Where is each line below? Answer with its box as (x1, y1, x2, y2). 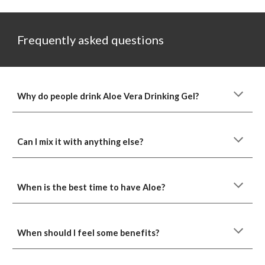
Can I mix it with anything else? (17, 137, 144, 147)
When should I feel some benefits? (17, 228, 160, 238)
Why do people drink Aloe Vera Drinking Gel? (17, 91, 199, 101)
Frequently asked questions (17, 33, 164, 47)
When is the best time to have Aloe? (17, 182, 166, 192)
